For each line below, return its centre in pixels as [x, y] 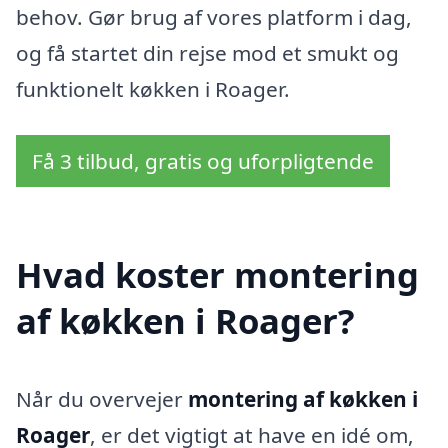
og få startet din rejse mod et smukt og [207, 53]
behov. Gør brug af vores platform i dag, [214, 17]
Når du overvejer [102, 398]
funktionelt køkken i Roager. [153, 89]
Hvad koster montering [217, 274]
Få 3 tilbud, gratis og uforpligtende [203, 160]
